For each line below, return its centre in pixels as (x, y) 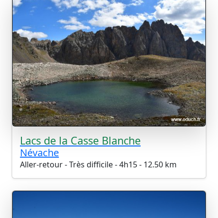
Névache (39, 153)
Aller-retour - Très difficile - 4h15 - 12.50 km (98, 165)
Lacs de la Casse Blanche (80, 141)
